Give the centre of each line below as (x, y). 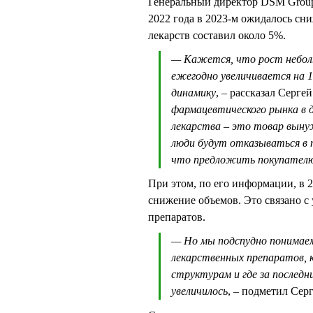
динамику (194, 93)
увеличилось (199, 291)
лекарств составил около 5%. (217, 36)
